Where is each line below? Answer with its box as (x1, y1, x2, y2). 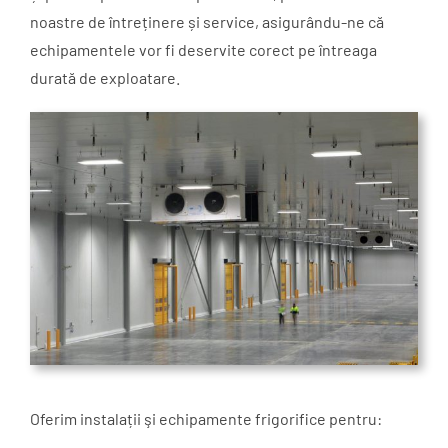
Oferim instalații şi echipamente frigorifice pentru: (30, 409, 382, 429)
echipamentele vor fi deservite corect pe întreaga (30, 39, 377, 59)
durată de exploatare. (30, 67, 180, 87)
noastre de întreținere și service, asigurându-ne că (30, 11, 384, 31)
